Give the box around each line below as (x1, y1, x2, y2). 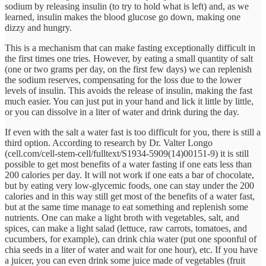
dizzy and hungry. (5, 22, 72, 33)
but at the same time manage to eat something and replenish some (5, 201, 248, 212)
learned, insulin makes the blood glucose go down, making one (5, 11, 240, 22)
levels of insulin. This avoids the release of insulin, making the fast (5, 85, 252, 96)
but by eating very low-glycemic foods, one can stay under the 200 (5, 180, 254, 191)
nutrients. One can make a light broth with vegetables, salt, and (5, 212, 239, 223)
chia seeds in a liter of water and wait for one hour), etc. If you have (5, 244, 258, 255)
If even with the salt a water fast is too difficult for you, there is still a (5, 126, 261, 137)
